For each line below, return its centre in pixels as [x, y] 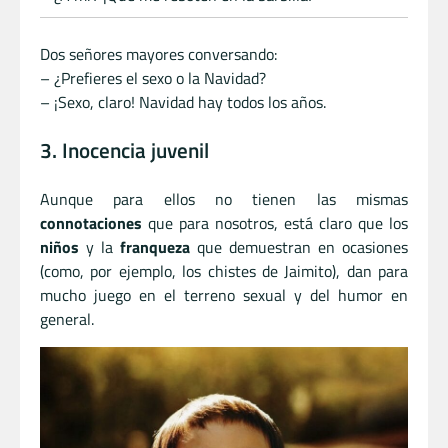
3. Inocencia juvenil [124, 149]
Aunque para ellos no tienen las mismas [224, 198]
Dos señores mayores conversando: [158, 54]
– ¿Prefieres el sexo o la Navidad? [153, 78]
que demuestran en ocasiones [299, 246]
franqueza [155, 246]
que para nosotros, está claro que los [275, 222]
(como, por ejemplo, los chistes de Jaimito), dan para [224, 270]
